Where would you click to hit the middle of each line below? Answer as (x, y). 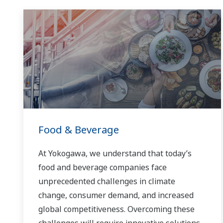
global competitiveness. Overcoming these (116, 209)
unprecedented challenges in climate (107, 181)
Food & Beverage (79, 130)
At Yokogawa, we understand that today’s (115, 154)
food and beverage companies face (103, 167)
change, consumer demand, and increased (116, 195)
